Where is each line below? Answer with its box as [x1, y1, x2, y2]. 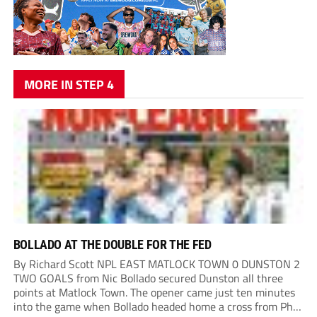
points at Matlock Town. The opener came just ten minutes [13, 284, 295, 301]
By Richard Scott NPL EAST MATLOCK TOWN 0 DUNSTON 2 [13, 255, 300, 273]
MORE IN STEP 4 [23, 75, 114, 95]
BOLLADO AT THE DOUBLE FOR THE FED [13, 237, 212, 253]
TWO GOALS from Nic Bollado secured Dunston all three [13, 270, 283, 287]
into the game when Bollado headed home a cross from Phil [13, 298, 299, 316]
